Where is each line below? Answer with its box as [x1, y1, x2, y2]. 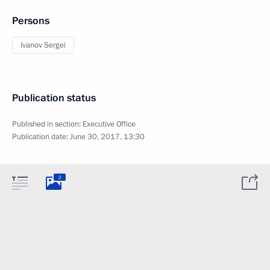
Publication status [12, 91, 96, 105]
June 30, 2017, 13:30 [70, 131, 145, 142]
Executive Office [83, 119, 136, 130]
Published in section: [12, 119, 83, 130]
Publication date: [12, 131, 70, 142]
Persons [12, 14, 49, 28]
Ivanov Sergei [20, 40, 66, 51]
